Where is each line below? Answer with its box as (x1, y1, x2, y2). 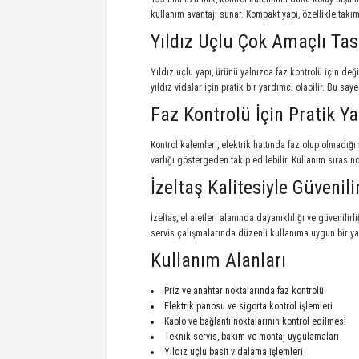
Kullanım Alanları (151, 249, 286, 272)
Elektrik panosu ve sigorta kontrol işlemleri (164, 301, 333, 312)
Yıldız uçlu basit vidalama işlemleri (164, 346, 303, 357)
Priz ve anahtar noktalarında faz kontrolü (164, 285, 324, 296)
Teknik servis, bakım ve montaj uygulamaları (164, 331, 339, 342)
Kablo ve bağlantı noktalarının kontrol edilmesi (164, 316, 346, 327)
